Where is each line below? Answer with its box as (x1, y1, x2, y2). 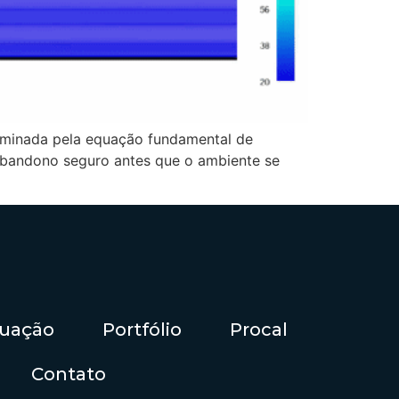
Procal (230, 319, 288, 341)
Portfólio (102, 319, 182, 341)
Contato (31, 363, 106, 386)
